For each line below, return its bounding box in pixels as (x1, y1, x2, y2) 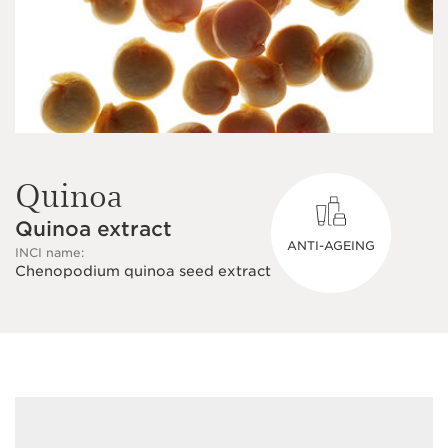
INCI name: (15, 245, 84, 260)
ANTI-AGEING (287, 238, 375, 253)
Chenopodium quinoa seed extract (15, 263, 271, 279)
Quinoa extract (15, 217, 172, 241)
